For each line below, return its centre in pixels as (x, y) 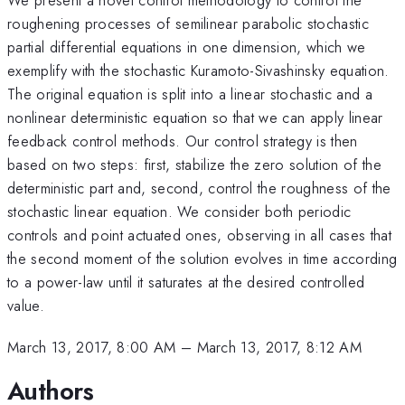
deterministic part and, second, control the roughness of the (199, 188)
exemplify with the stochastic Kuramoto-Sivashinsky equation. (198, 70)
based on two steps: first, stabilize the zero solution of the (194, 164)
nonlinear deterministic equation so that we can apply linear (195, 117)
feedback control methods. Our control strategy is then (183, 141)
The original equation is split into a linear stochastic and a (190, 94)
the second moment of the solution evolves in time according (202, 258)
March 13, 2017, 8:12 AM (279, 348)
